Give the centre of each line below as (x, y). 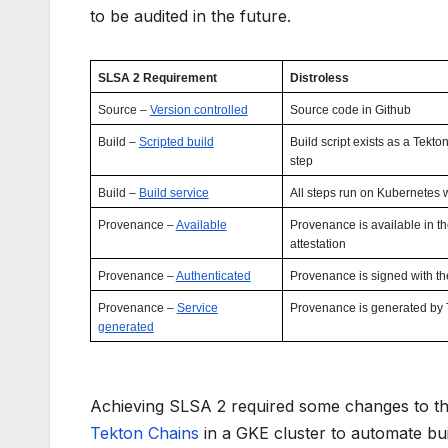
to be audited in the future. (190, 16)
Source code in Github (350, 110)
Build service (173, 193)
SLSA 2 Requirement (157, 78)
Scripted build (176, 142)
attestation (317, 244)
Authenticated (213, 276)
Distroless (319, 78)
